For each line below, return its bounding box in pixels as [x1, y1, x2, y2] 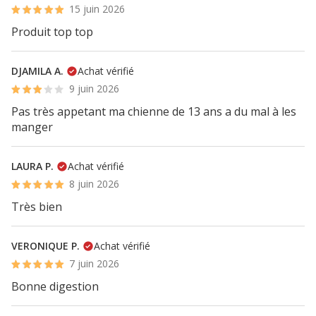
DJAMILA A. [11, 64, 63, 78]
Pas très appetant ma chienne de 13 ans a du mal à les [11, 104, 296, 119]
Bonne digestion [11, 279, 99, 294]
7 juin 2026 [69, 257, 120, 270]
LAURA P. [11, 159, 54, 173]
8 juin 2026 [69, 177, 120, 190]
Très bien [11, 199, 62, 214]
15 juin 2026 [69, 2, 126, 16]
